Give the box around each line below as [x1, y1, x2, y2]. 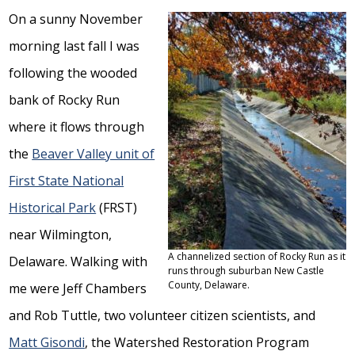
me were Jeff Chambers [9, 280, 147, 297]
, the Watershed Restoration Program [85, 334, 310, 351]
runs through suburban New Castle [167, 264, 324, 277]
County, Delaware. [167, 278, 250, 292]
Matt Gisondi [9, 334, 86, 351]
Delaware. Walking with [9, 253, 148, 270]
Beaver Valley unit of [32, 145, 155, 162]
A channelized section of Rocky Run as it [167, 250, 345, 263]
